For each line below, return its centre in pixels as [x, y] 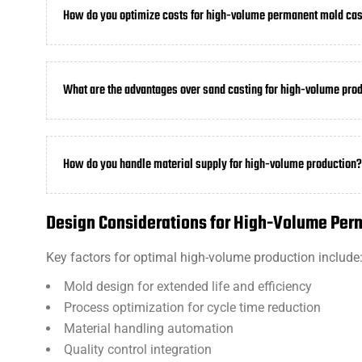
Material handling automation [149, 328]
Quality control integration [138, 349]
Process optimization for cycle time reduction [192, 307]
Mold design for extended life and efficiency [188, 286]
